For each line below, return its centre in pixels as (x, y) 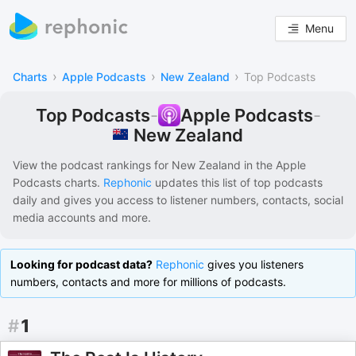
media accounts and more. (82, 218)
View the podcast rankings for (91, 165)
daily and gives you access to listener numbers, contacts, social (178, 200)
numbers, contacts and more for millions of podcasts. (148, 282)
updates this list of (201, 183)
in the (257, 165)
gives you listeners (254, 265)
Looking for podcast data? (81, 265)
